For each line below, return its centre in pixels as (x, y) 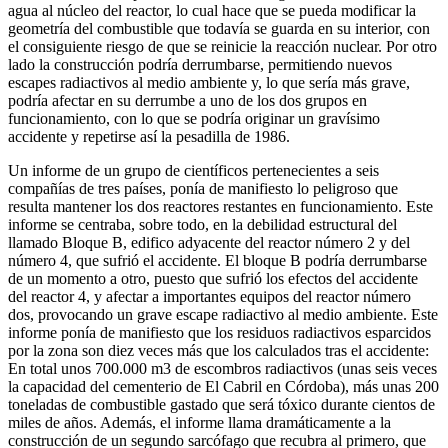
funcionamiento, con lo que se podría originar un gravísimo (194, 118)
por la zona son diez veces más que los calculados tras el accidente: (218, 350)
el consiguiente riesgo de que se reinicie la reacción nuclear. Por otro (222, 46)
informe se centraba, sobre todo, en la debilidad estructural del (202, 224)
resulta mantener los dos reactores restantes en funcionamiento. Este (220, 206)
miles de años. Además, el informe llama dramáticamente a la (199, 422)
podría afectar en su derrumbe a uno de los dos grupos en (187, 100)
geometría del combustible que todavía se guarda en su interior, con (219, 28)
